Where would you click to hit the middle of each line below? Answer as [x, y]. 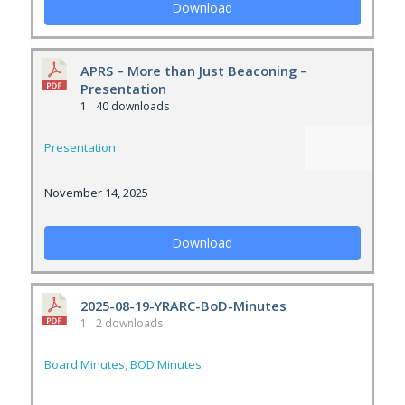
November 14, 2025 [96, 193]
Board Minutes [84, 364]
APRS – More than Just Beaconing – [193, 71]
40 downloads [131, 106]
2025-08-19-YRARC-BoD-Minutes [183, 306]
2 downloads [127, 323]
